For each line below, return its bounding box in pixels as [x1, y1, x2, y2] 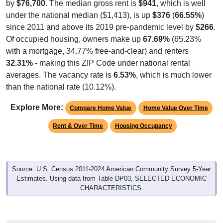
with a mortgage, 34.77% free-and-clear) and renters [6, 46, 189, 55]
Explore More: [10, 103, 63, 111]
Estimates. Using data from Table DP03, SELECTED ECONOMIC [16, 174, 207, 182]
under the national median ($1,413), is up [6, 10, 152, 19]
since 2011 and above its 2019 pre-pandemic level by [6, 22, 196, 31]
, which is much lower [136, 70, 212, 79]
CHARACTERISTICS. [80, 184, 143, 192]
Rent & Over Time [53, 122, 104, 129]
